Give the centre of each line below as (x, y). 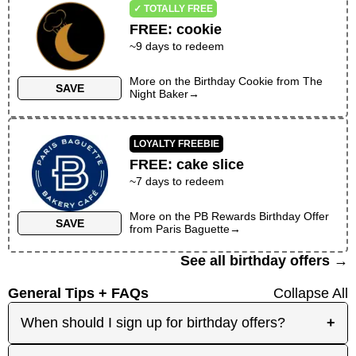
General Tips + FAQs (78, 293)
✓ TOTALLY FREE (174, 8)
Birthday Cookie (234, 81)
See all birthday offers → (264, 260)
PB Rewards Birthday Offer (262, 216)
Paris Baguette (193, 228)
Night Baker (159, 93)
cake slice (211, 164)
